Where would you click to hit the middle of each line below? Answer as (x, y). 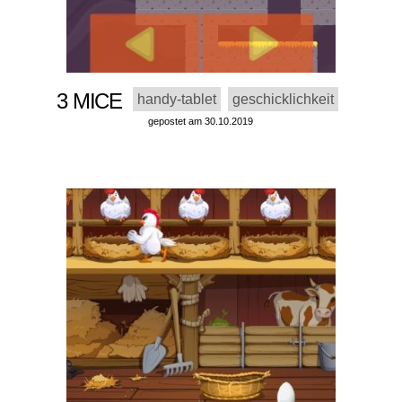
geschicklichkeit (283, 100)
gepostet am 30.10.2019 (201, 122)
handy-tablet (176, 100)
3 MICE (95, 101)
